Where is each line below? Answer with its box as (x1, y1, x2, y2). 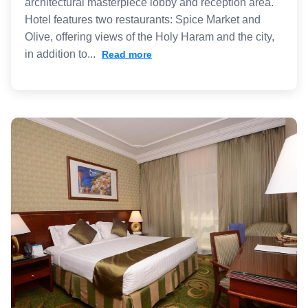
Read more (102, 48, 152, 60)
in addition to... (25, 47, 98, 60)
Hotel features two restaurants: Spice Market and (25, 13, 261, 25)
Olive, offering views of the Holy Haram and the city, (25, 30, 274, 43)
